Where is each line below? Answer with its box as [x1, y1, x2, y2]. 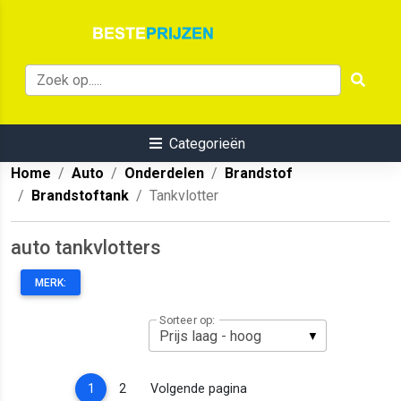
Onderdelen [124, 165, 204, 183]
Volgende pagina [149, 380, 247, 397]
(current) [93, 380, 145, 396]
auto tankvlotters [11, 236, 161, 260]
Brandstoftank [31, 187, 129, 205]
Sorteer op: [159, 312, 215, 328]
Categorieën [168, 135, 245, 153]
